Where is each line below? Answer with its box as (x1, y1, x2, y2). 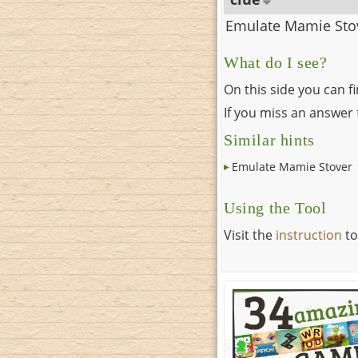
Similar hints (224, 132, 315, 149)
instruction (276, 226, 342, 245)
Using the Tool (224, 200, 327, 217)
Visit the (224, 226, 276, 245)
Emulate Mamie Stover (232, 159, 352, 175)
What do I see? (224, 54, 328, 72)
